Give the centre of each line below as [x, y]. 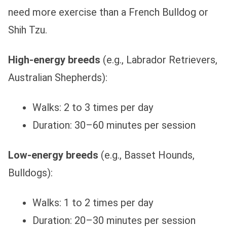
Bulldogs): [30, 173]
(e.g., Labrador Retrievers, [159, 60]
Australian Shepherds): [58, 78]
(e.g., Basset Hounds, [146, 155]
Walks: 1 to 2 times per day [93, 203]
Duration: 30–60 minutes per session [114, 125]
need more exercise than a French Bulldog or [108, 12]
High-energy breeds [54, 60]
